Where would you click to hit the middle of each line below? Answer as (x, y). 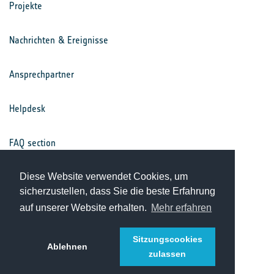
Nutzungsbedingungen (53, 177)
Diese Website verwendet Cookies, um (104, 177)
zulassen (168, 254)
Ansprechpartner (42, 75)
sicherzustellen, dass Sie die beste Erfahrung (117, 191)
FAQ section (32, 143)
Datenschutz (33, 212)
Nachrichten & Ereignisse (59, 40)
